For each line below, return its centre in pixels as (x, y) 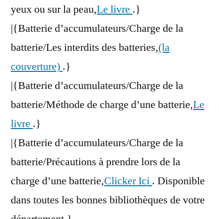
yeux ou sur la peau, (54, 10)
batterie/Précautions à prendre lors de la (96, 162)
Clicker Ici (128, 181)
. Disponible (178, 181)
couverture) (37, 67)
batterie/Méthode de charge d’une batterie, (102, 105)
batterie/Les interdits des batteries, (85, 48)
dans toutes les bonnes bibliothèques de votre (108, 200)
